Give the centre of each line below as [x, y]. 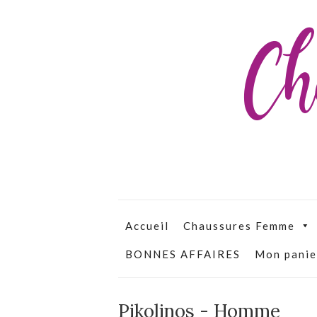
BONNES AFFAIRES [183, 254]
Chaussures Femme [239, 226]
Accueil [147, 226]
